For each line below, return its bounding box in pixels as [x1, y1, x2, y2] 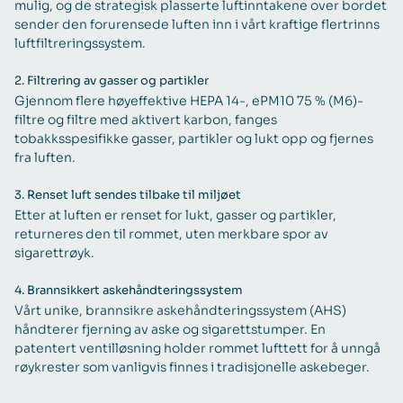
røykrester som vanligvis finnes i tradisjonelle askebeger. [14, 358, 370, 375]
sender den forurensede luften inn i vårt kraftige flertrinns [14, 15, 380, 32]
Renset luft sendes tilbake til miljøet [27, 187, 241, 202]
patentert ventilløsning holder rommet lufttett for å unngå [14, 339, 381, 356]
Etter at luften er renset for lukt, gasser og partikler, [14, 206, 336, 223]
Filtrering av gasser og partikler [27, 73, 209, 88]
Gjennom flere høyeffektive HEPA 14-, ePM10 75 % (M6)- [14, 92, 363, 109]
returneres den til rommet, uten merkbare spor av [14, 225, 328, 242]
